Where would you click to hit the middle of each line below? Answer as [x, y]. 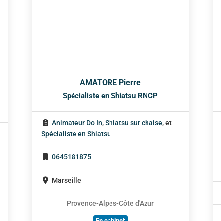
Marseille [66, 181]
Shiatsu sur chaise [133, 123]
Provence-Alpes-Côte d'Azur [110, 204]
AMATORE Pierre [110, 83]
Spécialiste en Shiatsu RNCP [110, 96]
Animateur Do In [77, 123]
